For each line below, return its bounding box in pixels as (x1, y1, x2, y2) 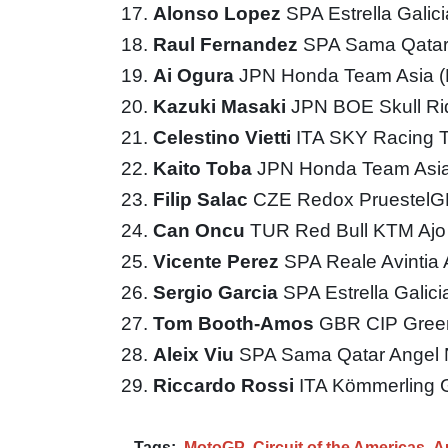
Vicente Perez (153, 250, 284, 272)
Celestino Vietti (153, 126, 296, 148)
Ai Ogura (153, 64, 239, 86)
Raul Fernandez (153, 33, 303, 55)
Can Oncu (153, 219, 250, 241)
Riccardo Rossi (153, 374, 299, 396)
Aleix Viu (153, 343, 239, 365)
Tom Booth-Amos (153, 312, 319, 334)
